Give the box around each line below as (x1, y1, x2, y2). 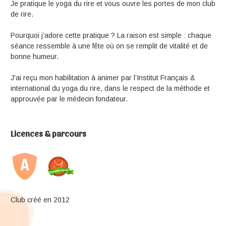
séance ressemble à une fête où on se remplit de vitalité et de (11, 42, 208, 50)
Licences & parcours (11, 127, 86, 138)
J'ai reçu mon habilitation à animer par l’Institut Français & (11, 74, 195, 82)
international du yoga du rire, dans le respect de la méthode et (11, 84, 210, 93)
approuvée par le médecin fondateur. (11, 95, 128, 103)
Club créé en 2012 (11, 195, 70, 204)
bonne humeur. (11, 52, 59, 61)
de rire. (11, 10, 33, 19)
